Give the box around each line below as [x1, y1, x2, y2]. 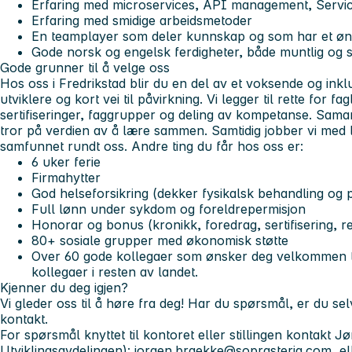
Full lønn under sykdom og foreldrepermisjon [31, 200, 306, 217]
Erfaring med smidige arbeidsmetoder [31, 12, 252, 28]
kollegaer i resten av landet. [31, 263, 198, 280]
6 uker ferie [31, 153, 101, 170]
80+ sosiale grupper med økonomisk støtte [31, 232, 288, 248]
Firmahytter [31, 169, 101, 185]
